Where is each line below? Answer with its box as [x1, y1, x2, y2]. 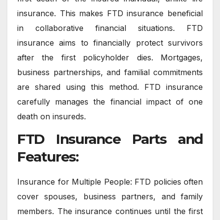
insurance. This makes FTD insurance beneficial [17, 8, 203, 18]
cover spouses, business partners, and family [17, 191, 203, 201]
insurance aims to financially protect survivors [17, 37, 203, 48]
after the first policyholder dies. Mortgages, [17, 52, 203, 62]
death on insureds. [17, 111, 86, 121]
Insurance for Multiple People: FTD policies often [17, 176, 203, 187]
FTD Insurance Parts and [17, 130, 203, 147]
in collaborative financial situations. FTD [17, 23, 203, 33]
